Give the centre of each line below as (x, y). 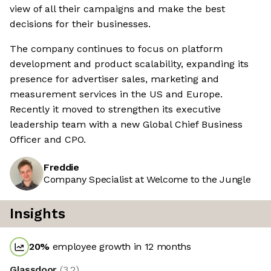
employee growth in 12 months (120, 247)
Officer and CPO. (48, 140)
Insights (38, 214)
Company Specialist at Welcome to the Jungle (147, 180)
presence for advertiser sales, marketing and (114, 79)
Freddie (61, 168)
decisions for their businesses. (80, 24)
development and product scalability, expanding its (129, 64)
